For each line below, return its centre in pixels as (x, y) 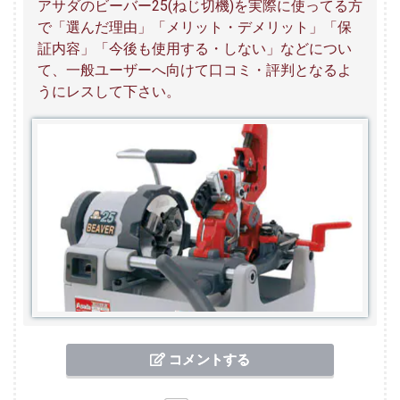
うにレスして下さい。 (109, 92)
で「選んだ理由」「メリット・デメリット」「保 (195, 27)
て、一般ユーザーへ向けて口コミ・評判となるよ (195, 70)
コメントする (208, 360)
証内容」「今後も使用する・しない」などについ (195, 49)
